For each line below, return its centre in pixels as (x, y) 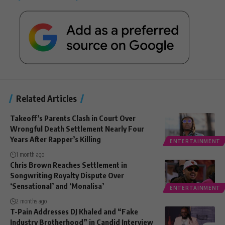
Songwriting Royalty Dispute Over (67, 176)
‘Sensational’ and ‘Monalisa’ (57, 186)
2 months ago (31, 201)
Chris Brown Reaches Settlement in (69, 165)
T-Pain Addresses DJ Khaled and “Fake (74, 212)
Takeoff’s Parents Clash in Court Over (73, 118)
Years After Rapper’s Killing (55, 139)
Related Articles (46, 99)
